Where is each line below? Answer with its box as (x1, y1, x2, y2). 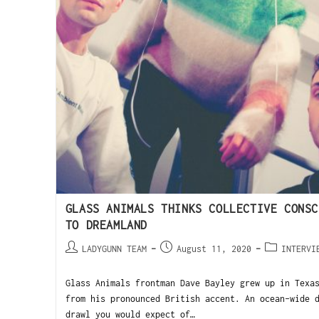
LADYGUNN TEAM (81, 244, 147, 255)
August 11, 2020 (176, 244, 251, 255)
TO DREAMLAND (65, 219, 147, 232)
